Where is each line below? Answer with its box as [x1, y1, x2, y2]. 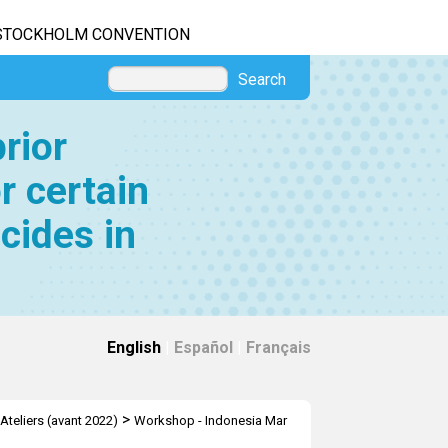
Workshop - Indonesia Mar [133, 413, 287, 428]
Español [174, 338, 233, 357]
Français [246, 338, 311, 357]
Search [238, 70, 286, 89]
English [107, 338, 161, 357]
